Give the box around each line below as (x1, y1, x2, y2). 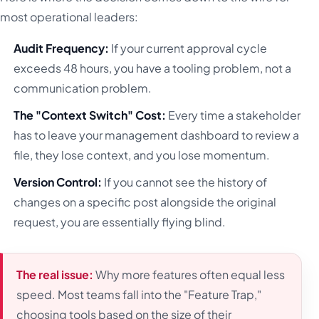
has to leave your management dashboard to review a (14, 127, 300, 143)
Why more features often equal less (93, 267, 286, 283)
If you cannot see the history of (102, 174, 268, 190)
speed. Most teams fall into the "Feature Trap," (16, 287, 262, 303)
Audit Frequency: (14, 40, 110, 56)
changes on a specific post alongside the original (14, 194, 277, 210)
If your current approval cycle (109, 40, 268, 56)
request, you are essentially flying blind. (14, 214, 226, 230)
